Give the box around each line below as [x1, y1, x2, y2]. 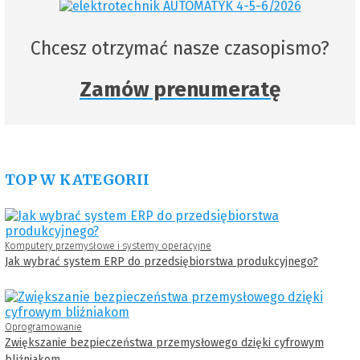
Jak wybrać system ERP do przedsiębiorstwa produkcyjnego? [5, 254, 318, 268]
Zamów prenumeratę [80, 76, 280, 102]
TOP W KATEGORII [5, 170, 150, 189]
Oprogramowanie [5, 321, 82, 333]
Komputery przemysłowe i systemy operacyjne [5, 239, 211, 252]
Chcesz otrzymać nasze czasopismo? [31, 36, 329, 59]
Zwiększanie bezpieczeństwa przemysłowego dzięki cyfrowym [5, 335, 324, 350]
